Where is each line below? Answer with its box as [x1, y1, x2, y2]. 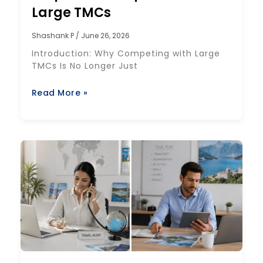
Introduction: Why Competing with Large [31, 48, 220, 60]
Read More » [31, 87, 88, 99]
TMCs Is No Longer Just [31, 60, 138, 72]
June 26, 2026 [79, 31, 130, 41]
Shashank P [31, 31, 76, 41]
